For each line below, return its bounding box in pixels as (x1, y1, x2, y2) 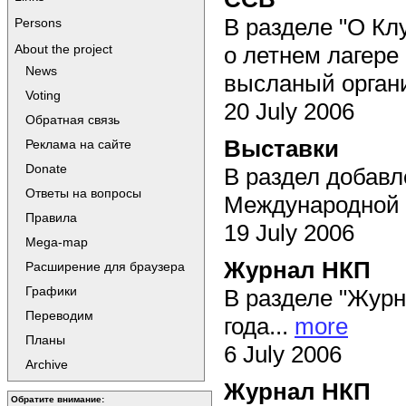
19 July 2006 (224, 218, 354, 246)
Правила (25, 210, 77, 225)
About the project (14, 42, 112, 56)
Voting (25, 88, 61, 102)
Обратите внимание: (11, 394, 104, 404)
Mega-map (25, 235, 88, 249)
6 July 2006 (224, 340, 342, 368)
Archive (25, 357, 68, 372)
